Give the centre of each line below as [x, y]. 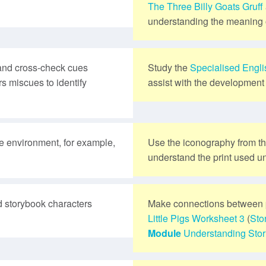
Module [164, 233]
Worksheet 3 [218, 218]
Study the [169, 67]
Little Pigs [169, 218]
